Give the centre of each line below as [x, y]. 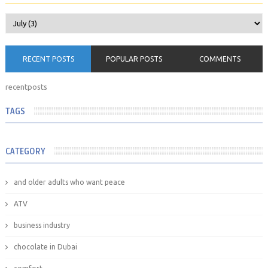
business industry [42, 226]
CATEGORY [25, 152]
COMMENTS [220, 59]
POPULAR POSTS [134, 59]
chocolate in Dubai [45, 247]
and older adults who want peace [69, 182]
